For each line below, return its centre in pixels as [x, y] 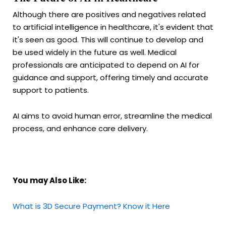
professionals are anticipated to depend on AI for [106, 65]
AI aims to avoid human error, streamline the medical [112, 116]
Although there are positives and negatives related [109, 15]
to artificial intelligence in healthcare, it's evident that [113, 27]
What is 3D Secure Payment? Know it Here [91, 206]
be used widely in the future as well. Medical [95, 52]
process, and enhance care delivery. [80, 129]
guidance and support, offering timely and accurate [110, 78]
